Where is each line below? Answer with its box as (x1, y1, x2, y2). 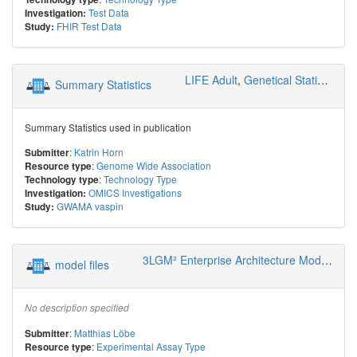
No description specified (25, 300, 129, 314)
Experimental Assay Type (96, 339, 206, 353)
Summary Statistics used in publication (25, 120, 191, 134)
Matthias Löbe (74, 325, 135, 339)
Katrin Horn (74, 144, 124, 159)
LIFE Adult (185, 71, 237, 88)
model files (55, 256, 109, 273)
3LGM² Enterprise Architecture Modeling (321, 251, 332, 268)
